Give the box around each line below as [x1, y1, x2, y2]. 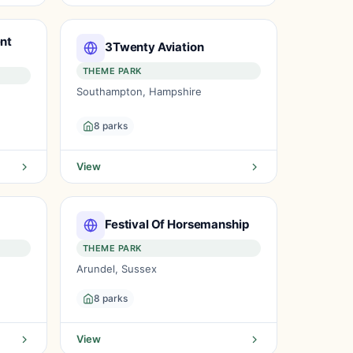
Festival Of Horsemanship [105, 216, 249, 232]
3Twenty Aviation [105, 39, 204, 54]
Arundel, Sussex [76, 262, 157, 275]
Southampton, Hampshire [76, 85, 202, 98]
